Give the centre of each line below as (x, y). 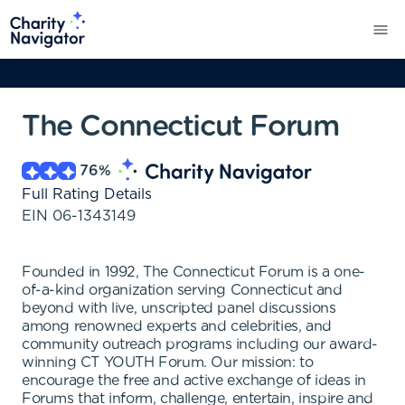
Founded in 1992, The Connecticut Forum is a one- (193, 272)
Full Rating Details (87, 194)
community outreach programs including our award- (200, 344)
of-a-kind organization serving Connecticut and (182, 290)
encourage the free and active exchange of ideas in (194, 381)
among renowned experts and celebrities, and (177, 326)
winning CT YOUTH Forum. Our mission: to (168, 363)
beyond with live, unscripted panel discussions (179, 308)
